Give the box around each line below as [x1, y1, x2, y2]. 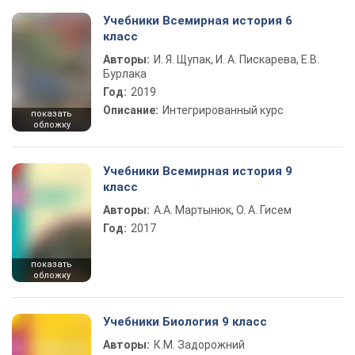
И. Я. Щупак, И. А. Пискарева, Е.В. [154, 53, 319, 66]
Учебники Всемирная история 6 [103, 13, 292, 28]
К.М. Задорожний [154, 338, 245, 351]
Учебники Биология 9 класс [103, 315, 267, 329]
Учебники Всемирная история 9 [103, 164, 292, 178]
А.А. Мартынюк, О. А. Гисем [154, 204, 292, 216]
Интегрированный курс [162, 104, 284, 116]
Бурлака [103, 67, 147, 80]
